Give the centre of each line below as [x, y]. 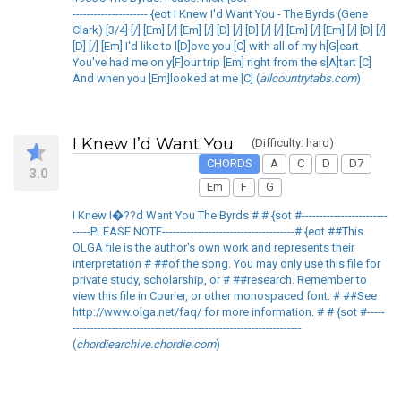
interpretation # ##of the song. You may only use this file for [226, 264]
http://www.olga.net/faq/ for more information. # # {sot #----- [229, 312]
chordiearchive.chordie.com [146, 345]
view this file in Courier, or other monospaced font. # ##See [225, 296]
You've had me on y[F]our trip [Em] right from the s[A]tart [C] [222, 63]
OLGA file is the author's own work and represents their [213, 248]
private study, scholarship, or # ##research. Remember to [220, 280]
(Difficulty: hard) [293, 143]
